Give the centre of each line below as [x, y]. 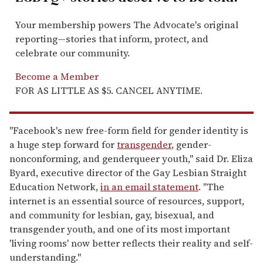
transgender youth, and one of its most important [120, 229]
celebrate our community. [73, 53]
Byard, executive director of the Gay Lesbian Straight [128, 172]
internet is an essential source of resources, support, [127, 200]
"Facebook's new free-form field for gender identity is [129, 130]
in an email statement [149, 186]
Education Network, [55, 186]
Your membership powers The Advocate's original [127, 24]
